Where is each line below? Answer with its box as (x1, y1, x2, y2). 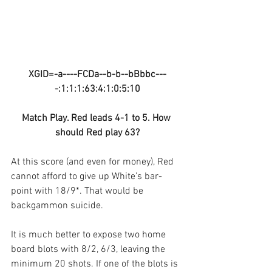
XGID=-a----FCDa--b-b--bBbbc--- (28, 69, 166, 81)
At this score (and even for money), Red (11, 156, 176, 169)
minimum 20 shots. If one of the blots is (11, 258, 180, 271)
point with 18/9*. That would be (11, 185, 146, 198)
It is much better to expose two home (11, 229, 168, 242)
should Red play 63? (55, 127, 140, 140)
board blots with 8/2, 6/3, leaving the (11, 243, 168, 256)
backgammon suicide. (11, 200, 103, 212)
